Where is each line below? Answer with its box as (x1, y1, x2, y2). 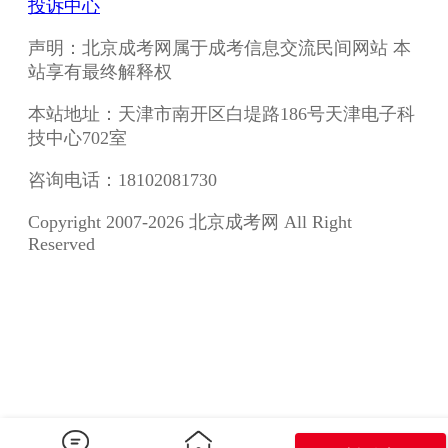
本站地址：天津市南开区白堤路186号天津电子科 (28, 104, 415, 125)
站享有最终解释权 (28, 62, 172, 83)
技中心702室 (28, 128, 137, 149)
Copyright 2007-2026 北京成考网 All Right (28, 212, 352, 233)
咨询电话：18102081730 (28, 170, 217, 191)
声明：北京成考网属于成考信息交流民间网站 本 (28, 38, 411, 59)
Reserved (28, 234, 95, 255)
